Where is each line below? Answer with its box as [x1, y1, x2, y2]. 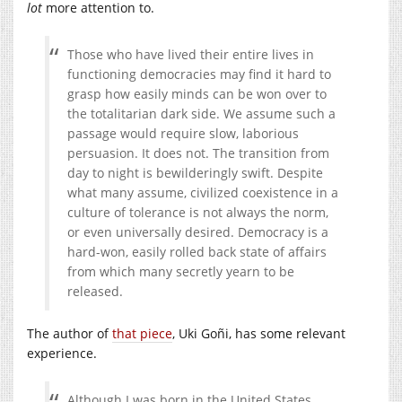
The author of [27, 324, 112, 342]
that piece [112, 324, 172, 342]
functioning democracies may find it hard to [67, 65, 331, 83]
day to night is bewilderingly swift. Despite [67, 163, 323, 181]
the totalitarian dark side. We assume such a [67, 104, 336, 122]
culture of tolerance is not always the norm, [67, 203, 328, 221]
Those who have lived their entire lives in [67, 45, 314, 63]
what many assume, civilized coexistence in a [67, 183, 338, 201]
